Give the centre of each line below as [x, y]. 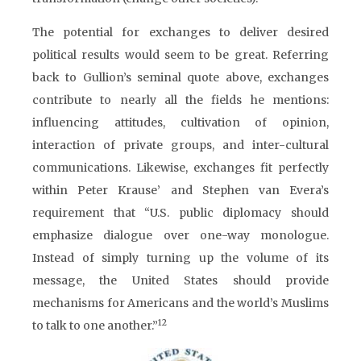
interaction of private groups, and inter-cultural [180, 145]
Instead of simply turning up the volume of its [180, 258]
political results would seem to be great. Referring [180, 55]
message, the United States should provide [180, 280]
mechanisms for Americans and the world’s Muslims [180, 303]
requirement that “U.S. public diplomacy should [180, 213]
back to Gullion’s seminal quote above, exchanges [180, 77]
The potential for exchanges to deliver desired [180, 32]
